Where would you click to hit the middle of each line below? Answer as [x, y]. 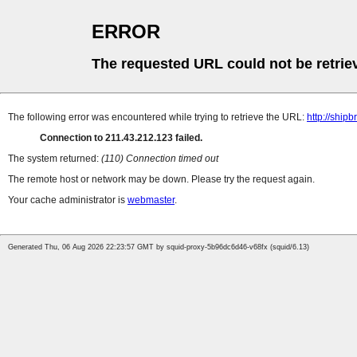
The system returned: [55, 159]
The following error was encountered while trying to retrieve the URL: [157, 118]
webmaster [151, 200]
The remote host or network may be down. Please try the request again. [161, 180]
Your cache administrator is [68, 200]
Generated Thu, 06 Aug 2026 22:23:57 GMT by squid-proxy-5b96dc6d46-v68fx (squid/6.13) [159, 247]
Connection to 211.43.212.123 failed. [121, 138]
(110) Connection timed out [160, 159]
